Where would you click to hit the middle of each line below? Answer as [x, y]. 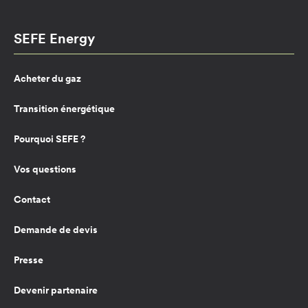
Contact [32, 199]
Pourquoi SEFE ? [49, 139]
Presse [29, 260]
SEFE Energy [54, 38]
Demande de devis [56, 229]
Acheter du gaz [47, 78]
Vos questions [45, 169]
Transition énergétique [64, 108]
